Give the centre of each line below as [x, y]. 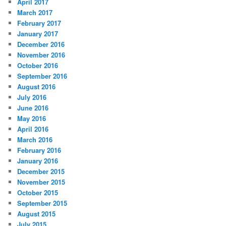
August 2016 [37, 86]
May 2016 [32, 118]
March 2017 [35, 12]
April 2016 [33, 129]
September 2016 [42, 76]
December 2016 [41, 44]
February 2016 [39, 150]
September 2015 [42, 203]
